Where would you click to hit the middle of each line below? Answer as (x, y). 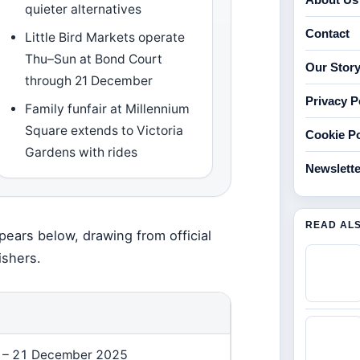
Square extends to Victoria (104, 131)
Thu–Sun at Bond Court (94, 59)
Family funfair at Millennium (108, 109)
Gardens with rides (82, 152)
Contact (328, 33)
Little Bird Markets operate (105, 37)
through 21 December (89, 81)
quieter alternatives (84, 9)
